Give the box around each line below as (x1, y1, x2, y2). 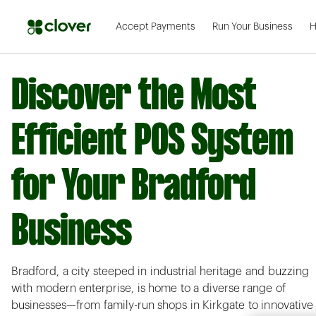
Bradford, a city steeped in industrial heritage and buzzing (11, 266, 309, 278)
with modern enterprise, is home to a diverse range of (11, 283, 286, 295)
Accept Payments (116, 21, 195, 32)
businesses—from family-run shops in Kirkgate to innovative (11, 300, 313, 312)
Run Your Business (212, 21, 293, 32)
